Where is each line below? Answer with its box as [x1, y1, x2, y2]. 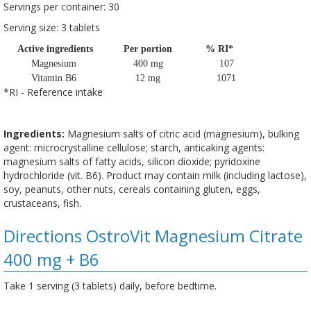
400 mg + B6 [3, 248, 99, 271]
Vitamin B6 [31, 73, 76, 84]
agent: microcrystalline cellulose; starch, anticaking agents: [3, 141, 264, 155]
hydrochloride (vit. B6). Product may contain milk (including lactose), [3, 169, 307, 183]
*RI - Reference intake [3, 85, 103, 99]
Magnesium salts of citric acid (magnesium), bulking [65, 127, 299, 141]
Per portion [104, 44, 192, 55]
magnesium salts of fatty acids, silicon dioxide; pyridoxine [3, 155, 260, 169]
